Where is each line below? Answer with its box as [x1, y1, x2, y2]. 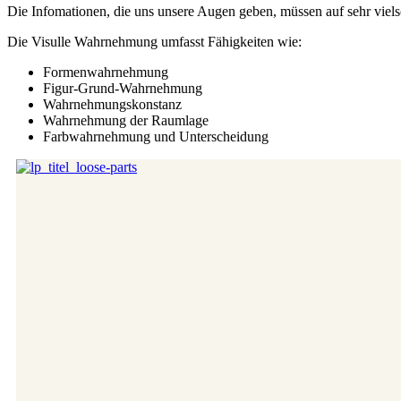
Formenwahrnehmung [43, 64, 168, 80]
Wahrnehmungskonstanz [43, 96, 182, 112]
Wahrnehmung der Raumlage [43, 112, 209, 128]
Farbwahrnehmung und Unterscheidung [43, 128, 269, 144]
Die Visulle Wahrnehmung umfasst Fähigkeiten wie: [7, 33, 302, 49]
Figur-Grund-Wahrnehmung [43, 80, 202, 96]
